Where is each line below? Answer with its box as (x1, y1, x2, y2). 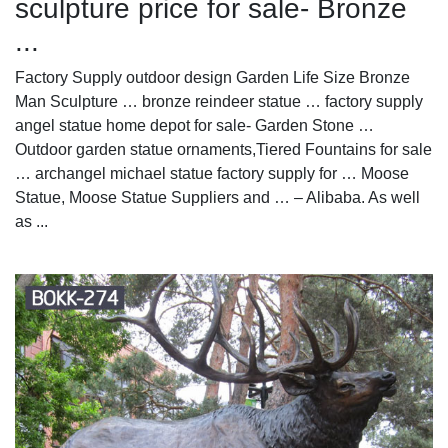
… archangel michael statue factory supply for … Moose (15, 164, 409, 182)
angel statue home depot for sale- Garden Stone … (15, 116, 374, 134)
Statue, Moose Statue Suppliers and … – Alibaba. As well (15, 188, 420, 206)
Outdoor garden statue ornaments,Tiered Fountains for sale (15, 140, 432, 158)
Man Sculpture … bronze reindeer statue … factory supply (15, 92, 423, 110)
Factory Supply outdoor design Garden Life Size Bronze (15, 68, 410, 86)
